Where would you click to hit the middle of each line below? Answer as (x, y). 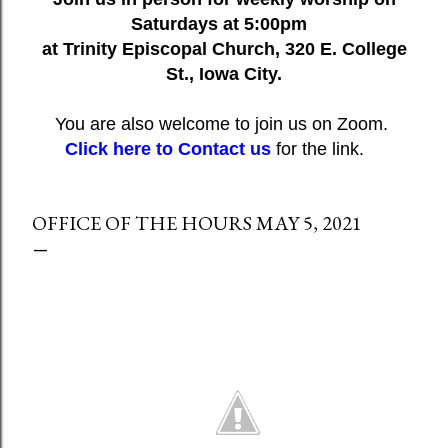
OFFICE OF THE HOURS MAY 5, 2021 (197, 222)
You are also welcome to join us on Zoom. (224, 123)
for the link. (327, 148)
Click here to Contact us (167, 148)
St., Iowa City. (224, 73)
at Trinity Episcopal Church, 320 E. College (224, 48)
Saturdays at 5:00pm (224, 23)
